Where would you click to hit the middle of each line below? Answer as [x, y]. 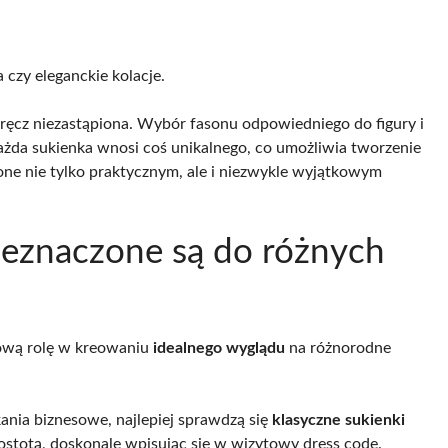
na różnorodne [338, 347]
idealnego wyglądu [219, 347]
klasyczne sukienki [338, 419]
